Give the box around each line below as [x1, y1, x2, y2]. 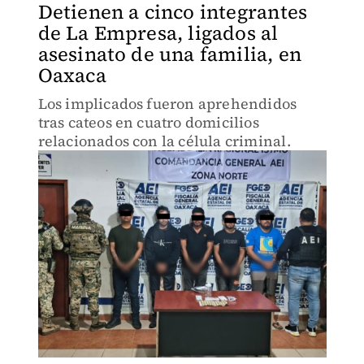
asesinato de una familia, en [37, 41, 302, 67]
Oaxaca [37, 62, 106, 89]
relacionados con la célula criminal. [37, 131, 291, 151]
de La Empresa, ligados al [37, 19, 279, 46]
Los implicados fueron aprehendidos [37, 93, 297, 114]
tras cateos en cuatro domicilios [37, 112, 259, 132]
